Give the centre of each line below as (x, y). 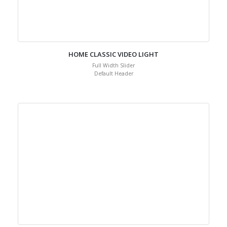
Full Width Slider (113, 86)
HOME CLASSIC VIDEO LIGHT (113, 74)
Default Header (113, 94)
